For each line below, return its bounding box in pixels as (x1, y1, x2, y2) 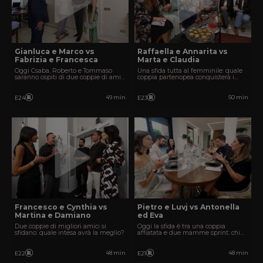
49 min (106, 94, 126, 101)
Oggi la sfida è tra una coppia (137, 222, 225, 231)
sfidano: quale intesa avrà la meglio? (15, 229, 124, 237)
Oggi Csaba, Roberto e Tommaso (15, 67, 112, 75)
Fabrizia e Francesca (15, 55, 98, 64)
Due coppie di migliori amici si (15, 222, 106, 231)
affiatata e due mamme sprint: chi (137, 229, 240, 237)
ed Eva (137, 210, 163, 220)
